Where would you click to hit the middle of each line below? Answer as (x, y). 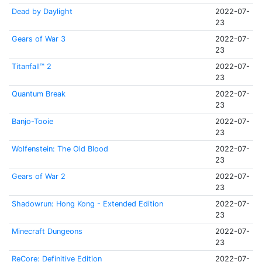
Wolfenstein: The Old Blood (60, 149)
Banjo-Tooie (32, 121)
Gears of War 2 (38, 176)
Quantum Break (38, 94)
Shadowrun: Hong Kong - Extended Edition (87, 204)
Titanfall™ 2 (31, 66)
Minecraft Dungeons (47, 231)
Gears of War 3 (38, 39)
